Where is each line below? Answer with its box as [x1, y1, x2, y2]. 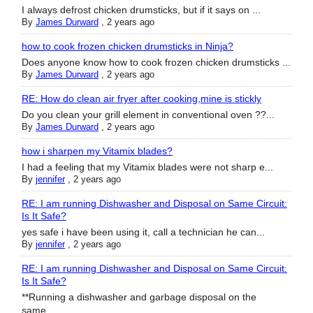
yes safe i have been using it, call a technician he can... [22, 226, 265, 238]
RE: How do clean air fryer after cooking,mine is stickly [22, 93, 261, 105]
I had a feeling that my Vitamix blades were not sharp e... [22, 161, 273, 173]
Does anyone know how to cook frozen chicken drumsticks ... [22, 57, 291, 68]
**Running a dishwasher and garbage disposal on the [22, 291, 256, 303]
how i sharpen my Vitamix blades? [22, 145, 173, 157]
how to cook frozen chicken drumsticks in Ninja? [22, 41, 233, 52]
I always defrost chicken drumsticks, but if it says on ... [22, 4, 261, 16]
